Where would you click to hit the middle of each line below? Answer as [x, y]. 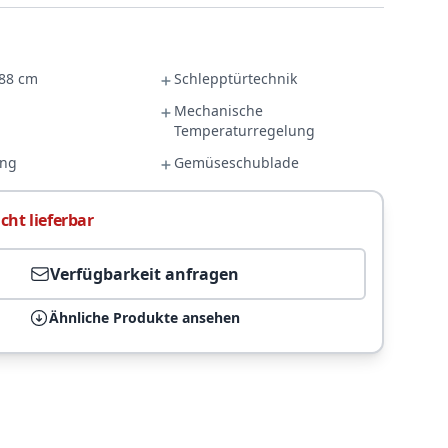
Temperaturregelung [245, 130]
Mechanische [219, 110]
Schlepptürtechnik [236, 78]
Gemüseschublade [237, 162]
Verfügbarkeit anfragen [144, 274]
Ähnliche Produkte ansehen [144, 317]
